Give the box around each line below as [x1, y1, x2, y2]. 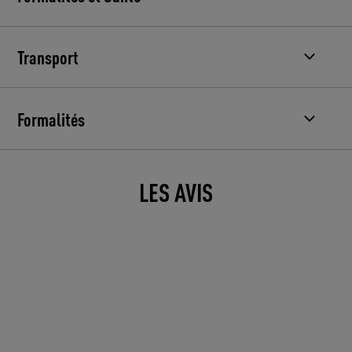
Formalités [17, 107, 86, 131]
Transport [17, 45, 79, 70]
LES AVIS [139, 176, 213, 209]
